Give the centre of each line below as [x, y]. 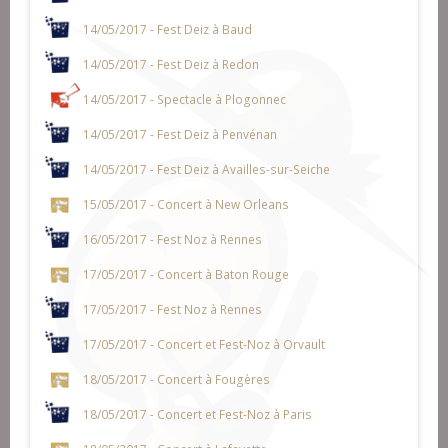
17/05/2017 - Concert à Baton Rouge [185, 273]
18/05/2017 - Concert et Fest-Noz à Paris [197, 413]
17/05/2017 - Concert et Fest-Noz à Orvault [203, 343]
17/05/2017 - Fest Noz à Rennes [172, 308]
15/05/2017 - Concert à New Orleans [185, 203]
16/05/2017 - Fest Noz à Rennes [172, 238]
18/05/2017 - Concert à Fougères [176, 378]
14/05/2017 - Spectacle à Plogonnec [184, 98]
